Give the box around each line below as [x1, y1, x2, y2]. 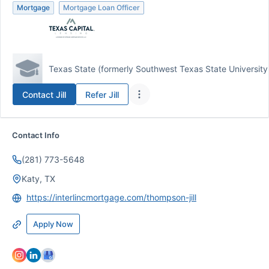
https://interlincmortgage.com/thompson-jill [26, 192, 196, 202]
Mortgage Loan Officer [63, 3, 140, 12]
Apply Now [33, 219, 73, 229]
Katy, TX [22, 174, 55, 184]
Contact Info [12, 130, 59, 140]
